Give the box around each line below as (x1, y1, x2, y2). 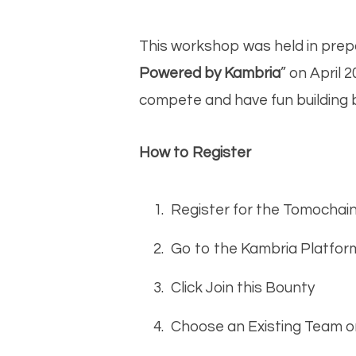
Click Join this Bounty (170, 280, 315, 296)
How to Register (138, 144, 251, 161)
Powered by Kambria (138, 65, 281, 82)
